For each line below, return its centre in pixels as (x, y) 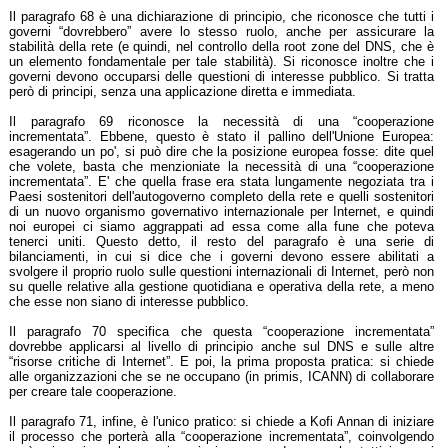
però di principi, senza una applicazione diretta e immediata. (182, 91)
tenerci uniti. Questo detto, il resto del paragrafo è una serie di (221, 241)
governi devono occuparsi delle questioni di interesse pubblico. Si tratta (221, 76)
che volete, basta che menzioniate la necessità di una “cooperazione (221, 166)
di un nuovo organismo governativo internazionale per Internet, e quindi (221, 211)
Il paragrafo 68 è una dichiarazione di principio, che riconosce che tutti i (221, 16)
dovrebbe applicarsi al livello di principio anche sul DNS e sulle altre (221, 346)
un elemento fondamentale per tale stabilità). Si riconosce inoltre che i (221, 61)
